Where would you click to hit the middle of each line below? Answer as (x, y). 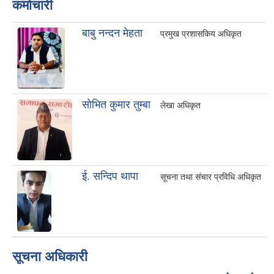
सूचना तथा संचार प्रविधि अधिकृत (211, 177)
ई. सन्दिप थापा (110, 176)
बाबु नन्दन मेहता (112, 33)
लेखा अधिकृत (180, 106)
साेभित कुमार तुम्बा (116, 105)
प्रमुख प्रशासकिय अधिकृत (201, 34)
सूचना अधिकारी (50, 257)
